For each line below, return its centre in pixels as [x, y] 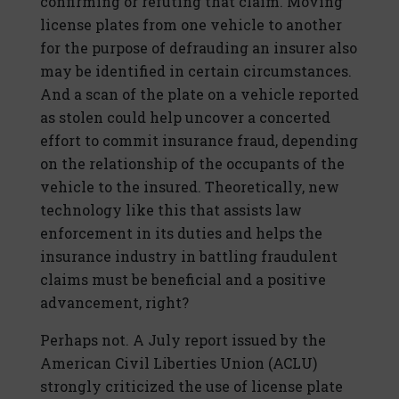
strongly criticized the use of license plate [191, 387]
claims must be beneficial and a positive [183, 280]
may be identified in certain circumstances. [196, 71]
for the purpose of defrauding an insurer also [199, 48]
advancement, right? [114, 303]
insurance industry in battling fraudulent [189, 256]
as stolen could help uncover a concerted [185, 118]
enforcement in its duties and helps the [181, 233]
